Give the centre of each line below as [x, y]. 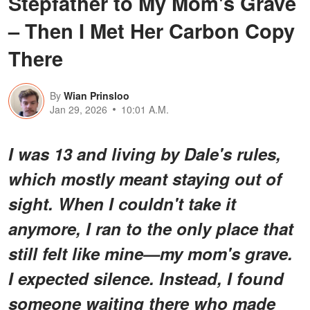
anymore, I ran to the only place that [151, 228]
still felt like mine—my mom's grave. [151, 253]
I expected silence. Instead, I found [146, 278]
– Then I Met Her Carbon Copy [152, 30]
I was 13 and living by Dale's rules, [145, 153]
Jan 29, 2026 [79, 109]
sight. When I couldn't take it [122, 203]
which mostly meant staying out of [145, 178]
